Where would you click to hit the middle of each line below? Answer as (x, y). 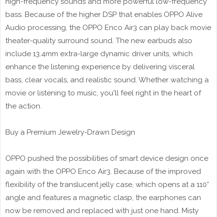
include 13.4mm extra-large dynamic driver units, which (99, 54)
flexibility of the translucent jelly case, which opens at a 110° (107, 185)
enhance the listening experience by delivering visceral (100, 67)
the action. (23, 106)
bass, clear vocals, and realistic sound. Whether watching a (107, 80)
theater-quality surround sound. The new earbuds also (99, 41)
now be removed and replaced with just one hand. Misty (102, 211)
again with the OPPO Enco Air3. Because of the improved (103, 172)
